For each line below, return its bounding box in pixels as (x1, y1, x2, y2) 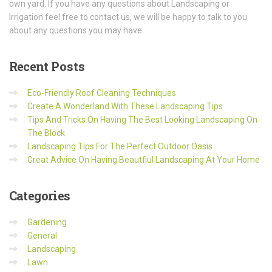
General (27, 230, 57, 240)
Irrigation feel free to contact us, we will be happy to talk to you (9, 12, 247, 22)
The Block (27, 127, 65, 138)
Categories (9, 187, 70, 203)
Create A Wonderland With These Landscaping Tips (27, 101, 223, 111)
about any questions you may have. (9, 25, 144, 35)
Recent (9, 58, 49, 74)
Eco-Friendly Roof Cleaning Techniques (27, 87, 176, 98)
